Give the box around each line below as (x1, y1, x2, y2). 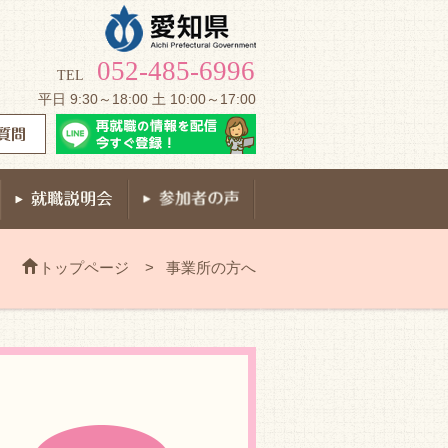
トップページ (39, 259, 129, 276)
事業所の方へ (166, 259, 256, 276)
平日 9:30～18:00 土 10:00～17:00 (38, 91, 256, 107)
